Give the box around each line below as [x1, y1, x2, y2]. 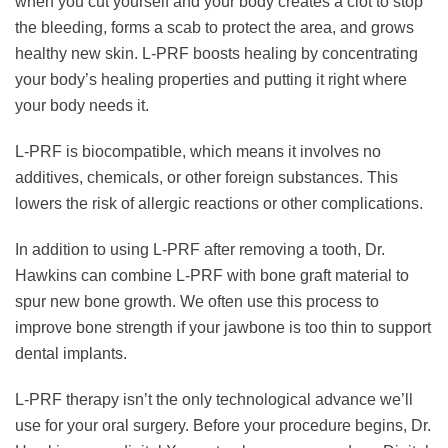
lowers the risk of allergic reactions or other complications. [15, 195, 423, 213]
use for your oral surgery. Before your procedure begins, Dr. [15, 417, 431, 435]
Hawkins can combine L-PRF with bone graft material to [15, 267, 409, 285]
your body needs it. [15, 97, 149, 115]
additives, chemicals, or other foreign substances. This [15, 169, 398, 187]
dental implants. [15, 345, 127, 363]
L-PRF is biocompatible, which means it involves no [15, 143, 381, 161]
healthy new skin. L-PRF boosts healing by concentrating [15, 45, 418, 63]
